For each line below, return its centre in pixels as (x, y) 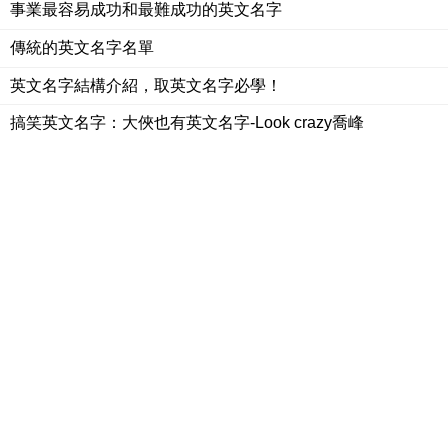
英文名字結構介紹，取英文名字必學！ (146, 85)
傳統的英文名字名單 (82, 47)
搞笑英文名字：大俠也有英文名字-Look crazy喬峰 (187, 123)
